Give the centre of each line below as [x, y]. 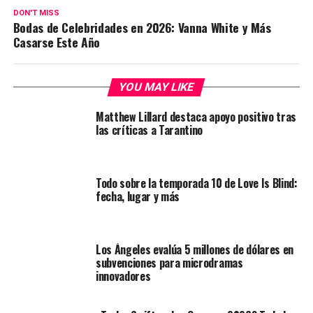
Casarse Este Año [57, 42]
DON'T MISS [36, 13]
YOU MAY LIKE [157, 87]
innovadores [123, 276]
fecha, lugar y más [138, 197]
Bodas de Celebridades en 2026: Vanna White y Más [142, 28]
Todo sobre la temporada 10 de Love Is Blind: [196, 183]
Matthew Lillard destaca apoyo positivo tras [196, 117]
